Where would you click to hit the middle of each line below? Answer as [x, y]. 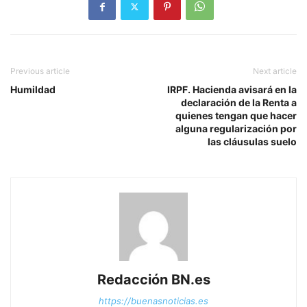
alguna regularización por [236, 129]
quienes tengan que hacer [236, 116]
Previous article [40, 71]
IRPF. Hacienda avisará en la [232, 90]
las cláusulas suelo [252, 142]
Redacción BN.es [153, 280]
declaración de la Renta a [239, 103]
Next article [275, 71]
